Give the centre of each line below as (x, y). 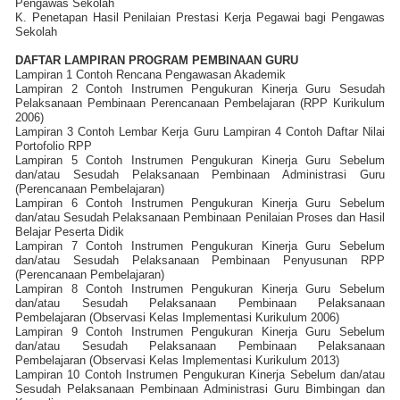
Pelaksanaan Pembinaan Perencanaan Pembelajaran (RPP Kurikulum (200, 103)
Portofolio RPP (54, 146)
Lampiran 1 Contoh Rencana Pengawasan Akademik (150, 74)
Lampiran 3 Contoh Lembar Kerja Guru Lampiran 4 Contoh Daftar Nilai (200, 131)
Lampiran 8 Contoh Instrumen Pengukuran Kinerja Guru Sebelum (200, 288)
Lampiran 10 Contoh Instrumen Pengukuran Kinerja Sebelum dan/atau (200, 374)
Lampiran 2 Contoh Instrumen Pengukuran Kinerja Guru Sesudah (200, 88)
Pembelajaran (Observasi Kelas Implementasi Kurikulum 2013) (177, 360)
